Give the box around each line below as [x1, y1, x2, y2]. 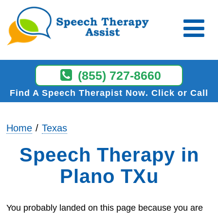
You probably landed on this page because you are [6, 202, 203, 213]
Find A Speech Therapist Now [10, 88, 145, 98]
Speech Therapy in [19, 144, 199, 165]
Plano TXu [59, 165, 159, 187]
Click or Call [148, 88, 208, 98]
